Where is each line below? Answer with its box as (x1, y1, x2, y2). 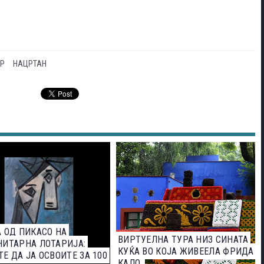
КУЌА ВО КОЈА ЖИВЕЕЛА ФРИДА (117, 246, 254, 258)
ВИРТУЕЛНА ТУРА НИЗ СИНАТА (117, 234, 249, 246)
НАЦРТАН (13, 59, 47, 69)
